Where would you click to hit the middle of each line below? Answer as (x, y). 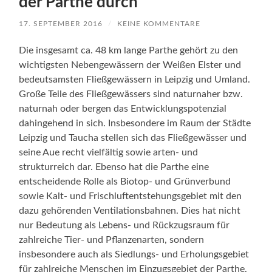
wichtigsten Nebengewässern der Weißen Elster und (130, 65)
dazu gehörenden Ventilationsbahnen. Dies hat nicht (130, 210)
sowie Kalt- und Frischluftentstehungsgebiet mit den (131, 196)
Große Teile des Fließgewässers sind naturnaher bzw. (131, 94)
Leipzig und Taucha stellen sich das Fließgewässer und (133, 138)
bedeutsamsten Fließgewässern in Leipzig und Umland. (135, 79)
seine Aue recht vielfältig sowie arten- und (109, 152)
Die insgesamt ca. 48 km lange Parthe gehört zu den (129, 50)
